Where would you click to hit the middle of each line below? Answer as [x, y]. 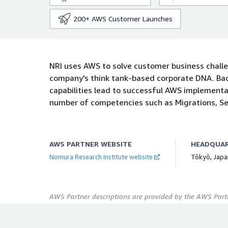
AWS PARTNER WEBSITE [91, 144]
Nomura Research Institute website [101, 157]
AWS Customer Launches [132, 19]
